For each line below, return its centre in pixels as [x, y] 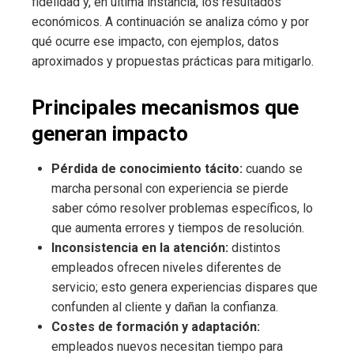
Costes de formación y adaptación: [156, 327]
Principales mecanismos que [165, 108]
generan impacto [110, 134]
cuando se [273, 169]
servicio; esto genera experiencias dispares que [185, 288]
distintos [254, 248]
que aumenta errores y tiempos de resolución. [178, 228]
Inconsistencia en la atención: [140, 248]
